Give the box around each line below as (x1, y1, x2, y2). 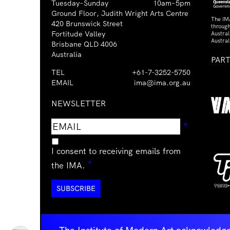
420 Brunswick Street (51, 19, 123, 29)
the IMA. (51, 160, 85, 171)
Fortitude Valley (51, 29, 105, 39)
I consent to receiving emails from (51, 145, 181, 157)
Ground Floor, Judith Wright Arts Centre (51, 9, 188, 18)
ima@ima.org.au (133, 78, 190, 88)
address (51, 130, 82, 142)
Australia (51, 50, 82, 60)
